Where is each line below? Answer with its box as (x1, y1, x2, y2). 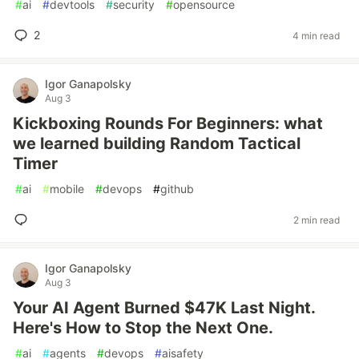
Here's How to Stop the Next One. (13, 318, 273, 337)
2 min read (293, 213, 340, 226)
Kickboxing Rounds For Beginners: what (13, 114, 323, 133)
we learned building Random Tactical (13, 134, 301, 153)
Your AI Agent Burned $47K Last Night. (13, 298, 315, 317)
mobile (50, 182, 84, 196)
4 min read (292, 29, 340, 42)
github (160, 182, 194, 196)
